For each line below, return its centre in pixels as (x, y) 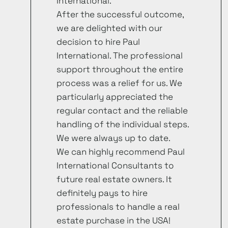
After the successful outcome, (120, 14)
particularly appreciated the (115, 97)
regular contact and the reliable (122, 110)
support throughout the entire (120, 69)
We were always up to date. (113, 138)
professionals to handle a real (118, 207)
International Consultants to (115, 165)
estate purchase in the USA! (113, 220)
